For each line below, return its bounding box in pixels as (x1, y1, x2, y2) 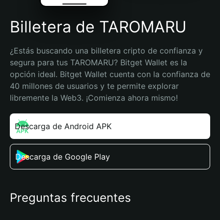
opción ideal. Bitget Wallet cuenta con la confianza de (10, 69, 210, 79)
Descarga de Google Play (15, 152, 110, 162)
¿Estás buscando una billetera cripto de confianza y (10, 46, 203, 55)
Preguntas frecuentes (10, 191, 131, 205)
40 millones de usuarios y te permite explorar (10, 81, 179, 91)
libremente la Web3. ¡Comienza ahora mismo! (10, 93, 178, 103)
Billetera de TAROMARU (10, 17, 187, 36)
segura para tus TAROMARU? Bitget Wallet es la (10, 57, 187, 67)
